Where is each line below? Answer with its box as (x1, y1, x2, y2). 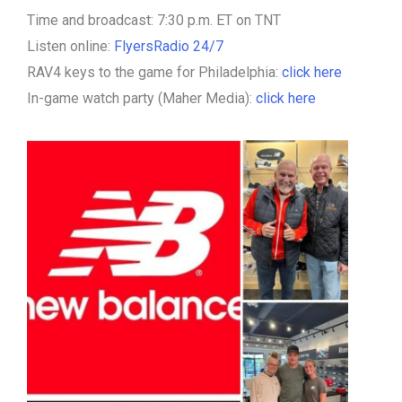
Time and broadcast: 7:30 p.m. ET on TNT (27, 11, 281, 29)
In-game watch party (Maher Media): (27, 89, 256, 107)
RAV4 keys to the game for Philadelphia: (27, 63, 282, 81)
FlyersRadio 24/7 (114, 37, 223, 55)
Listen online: (27, 37, 114, 55)
